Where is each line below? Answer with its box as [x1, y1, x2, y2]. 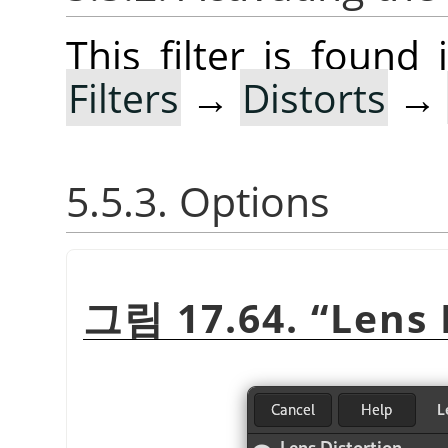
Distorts [242, 71, 386, 125]
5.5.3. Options [66, 173, 330, 229]
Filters [68, 71, 179, 125]
